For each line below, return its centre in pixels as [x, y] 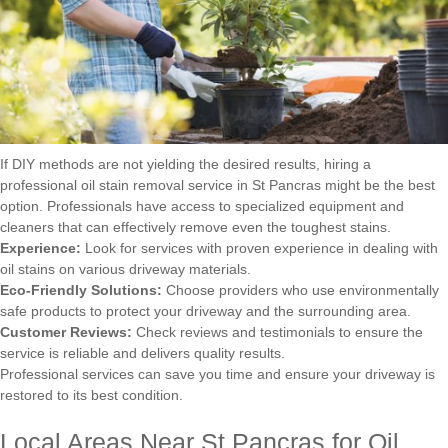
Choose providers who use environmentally [300, 289]
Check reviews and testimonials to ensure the [277, 331]
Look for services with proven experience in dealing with [259, 247]
